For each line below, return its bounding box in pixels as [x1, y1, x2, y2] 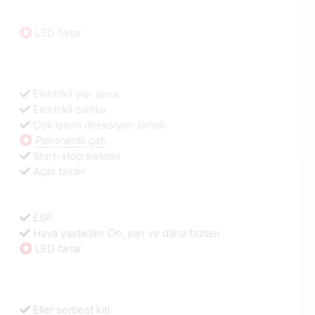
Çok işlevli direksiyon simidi [33, 118, 165, 132]
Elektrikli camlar [33, 103, 108, 117]
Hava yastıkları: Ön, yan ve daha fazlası [33, 226, 220, 240]
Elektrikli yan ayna [33, 87, 120, 101]
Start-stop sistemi [33, 149, 121, 163]
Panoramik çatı [35, 134, 106, 148]
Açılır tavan [33, 165, 86, 179]
